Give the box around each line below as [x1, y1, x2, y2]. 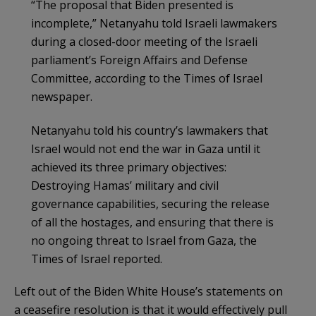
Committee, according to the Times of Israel [31, 70, 262, 86]
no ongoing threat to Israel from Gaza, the [31, 232, 257, 248]
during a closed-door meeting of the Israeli [31, 33, 257, 49]
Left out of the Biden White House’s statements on [14, 283, 283, 299]
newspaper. [31, 88, 92, 104]
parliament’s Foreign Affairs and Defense [31, 51, 248, 68]
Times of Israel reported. [31, 250, 162, 267]
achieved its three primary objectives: [31, 159, 226, 175]
